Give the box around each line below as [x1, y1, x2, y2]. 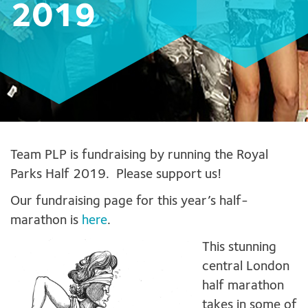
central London [202, 260, 289, 274]
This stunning [202, 241, 276, 255]
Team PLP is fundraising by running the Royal [10, 148, 268, 163]
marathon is [10, 214, 82, 228]
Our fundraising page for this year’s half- [10, 195, 248, 209]
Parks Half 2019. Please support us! [10, 168, 221, 182]
